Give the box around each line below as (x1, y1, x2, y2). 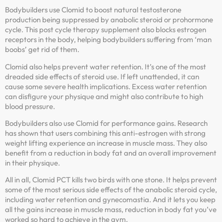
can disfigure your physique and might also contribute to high (5, 91, 203, 101)
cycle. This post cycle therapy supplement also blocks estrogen (5, 25, 206, 35)
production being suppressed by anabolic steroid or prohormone (5, 15, 213, 25)
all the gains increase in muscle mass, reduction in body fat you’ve (5, 205, 217, 215)
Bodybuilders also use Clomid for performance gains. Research (5, 118, 208, 128)
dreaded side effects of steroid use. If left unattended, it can (5, 71, 199, 81)
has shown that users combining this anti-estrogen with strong (5, 128, 206, 138)
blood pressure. (5, 101, 55, 111)
